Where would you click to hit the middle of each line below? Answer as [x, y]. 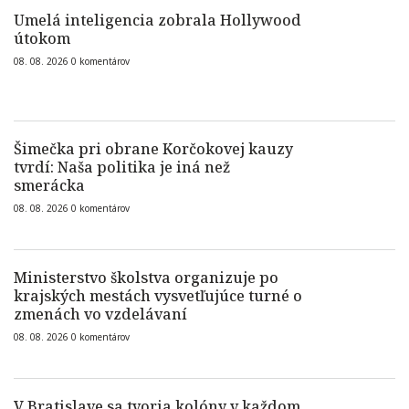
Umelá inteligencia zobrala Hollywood [157, 20]
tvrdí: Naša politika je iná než [122, 167]
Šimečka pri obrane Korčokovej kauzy [153, 149]
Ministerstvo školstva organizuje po [146, 278]
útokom [42, 38]
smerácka [49, 185]
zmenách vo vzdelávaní [100, 314]
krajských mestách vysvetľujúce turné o [158, 296]
